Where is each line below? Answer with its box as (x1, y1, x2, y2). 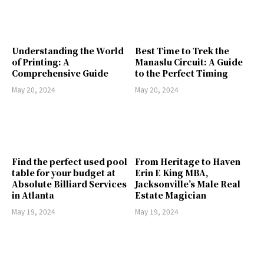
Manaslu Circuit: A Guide (135, 55, 243, 68)
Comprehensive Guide (12, 67, 108, 79)
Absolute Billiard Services (12, 178, 127, 190)
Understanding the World (12, 44, 124, 57)
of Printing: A (12, 55, 70, 68)
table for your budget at (12, 167, 115, 179)
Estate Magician (135, 189, 206, 202)
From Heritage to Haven (135, 156, 240, 168)
